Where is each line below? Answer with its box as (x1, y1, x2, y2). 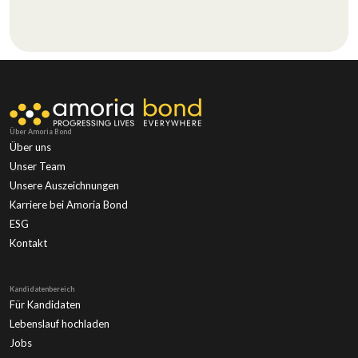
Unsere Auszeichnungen (10, 179, 119, 193)
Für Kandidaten (10, 298, 81, 312)
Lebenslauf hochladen (10, 317, 109, 331)
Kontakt (10, 237, 47, 250)
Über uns (10, 141, 51, 154)
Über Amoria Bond (10, 127, 72, 137)
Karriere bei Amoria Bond (10, 198, 128, 212)
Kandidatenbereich (10, 284, 74, 294)
